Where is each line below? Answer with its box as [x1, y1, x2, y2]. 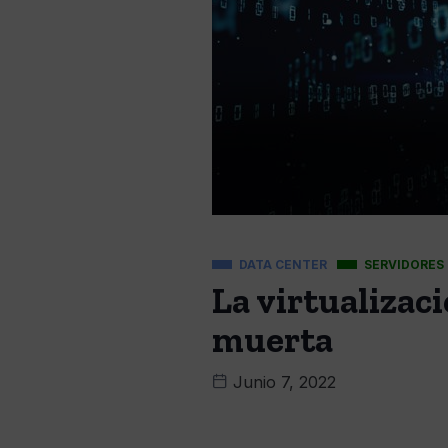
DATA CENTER [239, 257, 327, 272]
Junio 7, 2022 [228, 372, 336, 392]
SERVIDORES [364, 257, 444, 272]
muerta [212, 318, 333, 361]
